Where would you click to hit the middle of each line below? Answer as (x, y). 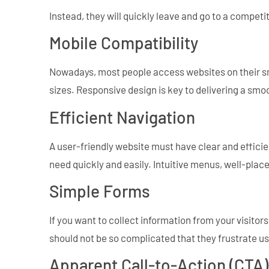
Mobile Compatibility (124, 43)
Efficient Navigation (122, 117)
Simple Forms (100, 191)
